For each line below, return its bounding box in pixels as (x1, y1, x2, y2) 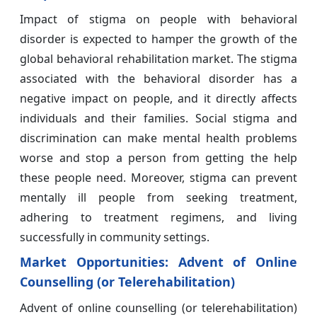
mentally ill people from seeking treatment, (20, 190, 297, 206)
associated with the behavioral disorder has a (20, 71, 297, 87)
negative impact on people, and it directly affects (20, 91, 297, 107)
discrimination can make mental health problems (20, 130, 297, 146)
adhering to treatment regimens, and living (20, 209, 297, 226)
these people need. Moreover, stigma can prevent (20, 170, 297, 186)
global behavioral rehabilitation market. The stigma (20, 51, 297, 67)
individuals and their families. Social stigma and (20, 110, 297, 127)
